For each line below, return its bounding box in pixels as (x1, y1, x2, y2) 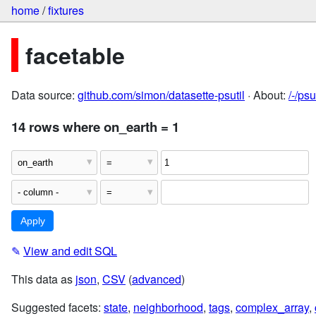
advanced (132, 271, 181, 288)
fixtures (48, 2, 84, 19)
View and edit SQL (23, 243, 117, 260)
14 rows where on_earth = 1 (11, 116, 179, 136)
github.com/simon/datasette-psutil (78, 87, 245, 104)
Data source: (11, 87, 78, 104)
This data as (11, 271, 75, 288)
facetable (25, 38, 125, 71)
